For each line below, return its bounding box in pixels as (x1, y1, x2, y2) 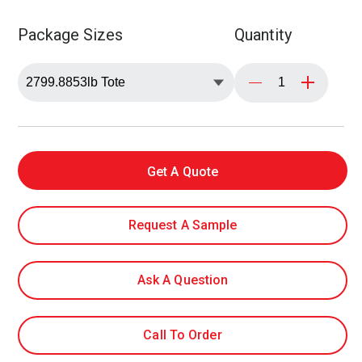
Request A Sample (128, 217, 238, 234)
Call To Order (143, 327, 222, 343)
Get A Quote (146, 164, 219, 180)
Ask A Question (137, 272, 229, 288)
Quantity (234, 25, 292, 45)
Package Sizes (18, 25, 123, 45)
